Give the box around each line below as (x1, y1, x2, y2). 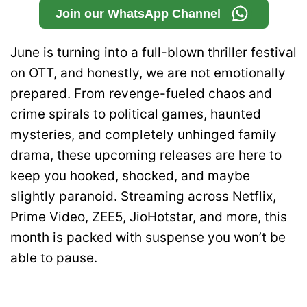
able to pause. (10, 249, 97, 266)
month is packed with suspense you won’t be (10, 229, 286, 245)
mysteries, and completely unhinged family (10, 126, 277, 143)
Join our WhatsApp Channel (55, 6, 221, 21)
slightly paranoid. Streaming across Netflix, (10, 188, 276, 204)
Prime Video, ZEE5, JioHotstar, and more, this (10, 208, 287, 225)
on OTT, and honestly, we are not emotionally (10, 64, 286, 81)
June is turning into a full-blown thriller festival (10, 44, 297, 60)
